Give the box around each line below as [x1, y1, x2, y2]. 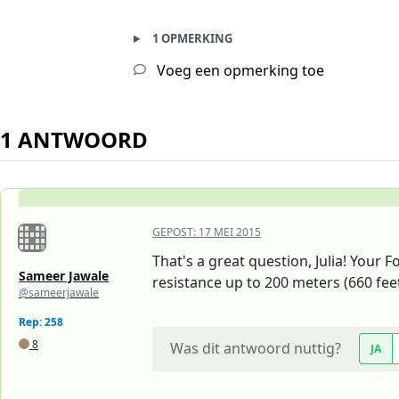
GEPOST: [152, 224, 199, 240]
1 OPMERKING [151, 30, 232, 47]
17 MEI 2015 [199, 224, 261, 240]
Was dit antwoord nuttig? [170, 338, 341, 359]
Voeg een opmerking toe [153, 61, 324, 81]
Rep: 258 [19, 314, 63, 330]
